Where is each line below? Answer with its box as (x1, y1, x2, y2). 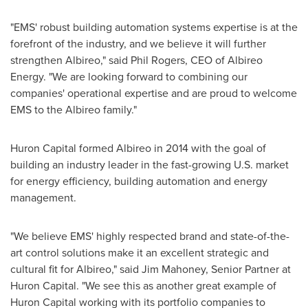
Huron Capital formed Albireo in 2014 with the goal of (10, 140, 266, 155)
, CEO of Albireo (185, 52, 263, 67)
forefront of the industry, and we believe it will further (10, 36, 266, 51)
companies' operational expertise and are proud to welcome (10, 85, 297, 100)
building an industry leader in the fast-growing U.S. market (10, 157, 289, 172)
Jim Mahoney (142, 261, 206, 276)
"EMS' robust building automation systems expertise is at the (10, 19, 298, 34)
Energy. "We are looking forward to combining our (10, 69, 247, 84)
